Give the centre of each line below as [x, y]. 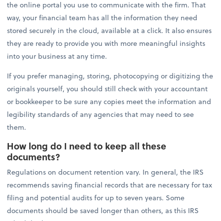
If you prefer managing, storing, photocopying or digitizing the [110, 76]
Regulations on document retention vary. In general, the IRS [106, 172]
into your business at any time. [57, 56]
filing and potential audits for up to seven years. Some [96, 198]
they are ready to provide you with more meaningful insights [106, 43]
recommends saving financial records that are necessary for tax [110, 185]
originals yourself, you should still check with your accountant [108, 89]
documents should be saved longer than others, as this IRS [103, 211]
